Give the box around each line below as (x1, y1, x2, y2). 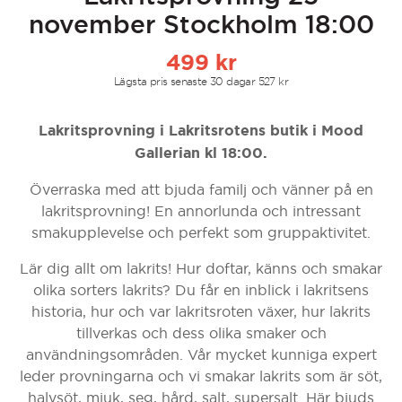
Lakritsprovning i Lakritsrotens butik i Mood (39, 121, 363, 141)
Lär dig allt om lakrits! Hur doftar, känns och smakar (20, 259, 382, 278)
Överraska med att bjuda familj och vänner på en (29, 180, 373, 199)
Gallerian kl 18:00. (135, 144, 267, 163)
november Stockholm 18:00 (28, 8, 374, 41)
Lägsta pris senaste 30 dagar (113, 74, 258, 89)
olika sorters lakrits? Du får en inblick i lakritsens (33, 281, 369, 300)
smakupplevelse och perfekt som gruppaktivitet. (31, 223, 371, 242)
